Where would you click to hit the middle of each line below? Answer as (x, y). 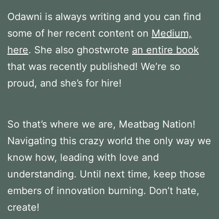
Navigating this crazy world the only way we (109, 141)
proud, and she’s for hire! (65, 83)
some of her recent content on (79, 33)
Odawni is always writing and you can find (104, 16)
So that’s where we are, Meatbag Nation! (101, 124)
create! (23, 207)
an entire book (165, 50)
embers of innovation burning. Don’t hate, (103, 190)
